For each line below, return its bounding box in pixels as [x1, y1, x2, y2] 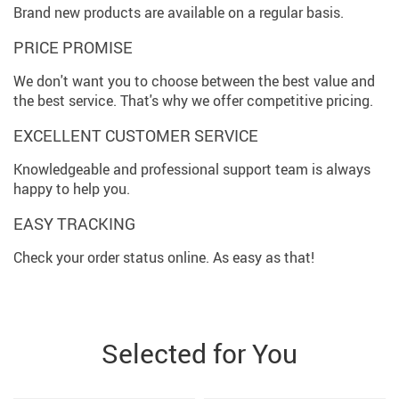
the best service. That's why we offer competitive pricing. [13, 91, 373, 111]
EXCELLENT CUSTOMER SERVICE [13, 125, 258, 147]
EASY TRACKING [13, 213, 135, 235]
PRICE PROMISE [13, 37, 133, 59]
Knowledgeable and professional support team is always [13, 159, 370, 180]
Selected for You [102, 335, 297, 372]
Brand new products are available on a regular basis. [13, 3, 344, 23]
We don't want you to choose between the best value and [13, 71, 375, 92]
